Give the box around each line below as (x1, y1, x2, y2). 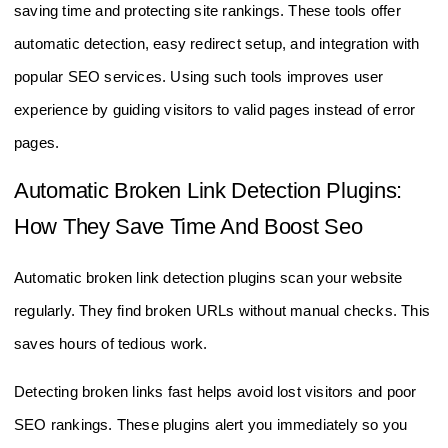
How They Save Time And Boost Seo (14, 214, 363, 240)
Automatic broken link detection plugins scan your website (14, 269, 403, 287)
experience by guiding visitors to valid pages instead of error (14, 101, 416, 119)
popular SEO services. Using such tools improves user (14, 68, 384, 86)
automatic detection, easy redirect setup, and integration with (14, 35, 420, 53)
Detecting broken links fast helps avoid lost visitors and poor (14, 382, 417, 400)
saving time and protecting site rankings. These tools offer (14, 2, 401, 20)
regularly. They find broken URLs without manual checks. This (14, 302, 431, 320)
